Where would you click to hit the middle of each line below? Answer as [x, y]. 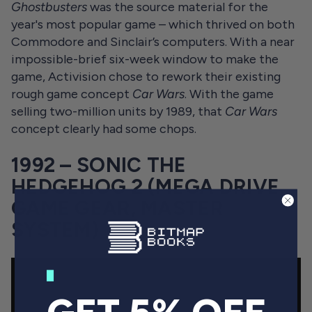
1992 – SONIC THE [99, 165]
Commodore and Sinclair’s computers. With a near [153, 42]
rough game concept [72, 94]
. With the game [229, 94]
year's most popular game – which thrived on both [153, 24]
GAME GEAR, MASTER [117, 208]
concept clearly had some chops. [104, 129]
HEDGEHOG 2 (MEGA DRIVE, [148, 187]
